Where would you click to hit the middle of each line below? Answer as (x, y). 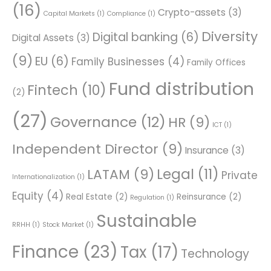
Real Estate (89, 197)
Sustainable (146, 221)
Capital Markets (69, 13)
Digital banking (135, 37)
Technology (215, 253)
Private (240, 175)
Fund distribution (181, 89)
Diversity (230, 36)
